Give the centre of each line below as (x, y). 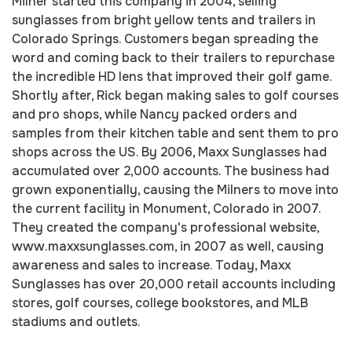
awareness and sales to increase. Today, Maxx (151, 265)
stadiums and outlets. (76, 322)
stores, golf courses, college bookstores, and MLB (160, 303)
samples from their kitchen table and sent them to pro (175, 133)
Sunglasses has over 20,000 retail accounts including (174, 284)
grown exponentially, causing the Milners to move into (175, 190)
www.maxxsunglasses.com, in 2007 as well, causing (168, 246)
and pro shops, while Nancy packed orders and (154, 114)
